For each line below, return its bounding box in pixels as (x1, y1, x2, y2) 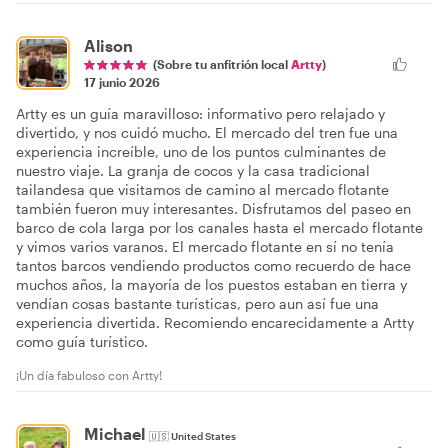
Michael (84, 424, 145, 444)
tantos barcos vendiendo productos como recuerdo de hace (16, 257, 411, 275)
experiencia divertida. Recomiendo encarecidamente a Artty (16, 314, 414, 332)
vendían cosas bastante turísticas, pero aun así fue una (16, 295, 379, 313)
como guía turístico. (16, 333, 148, 351)
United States (171, 430, 236, 443)
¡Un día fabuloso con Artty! (16, 368, 162, 383)
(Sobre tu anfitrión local (153, 57, 291, 72)
